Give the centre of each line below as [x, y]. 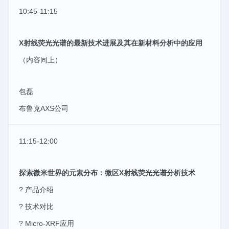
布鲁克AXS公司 [44, 108]
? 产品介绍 [36, 189]
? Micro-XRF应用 [47, 223]
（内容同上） [40, 60]
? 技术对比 [36, 206]
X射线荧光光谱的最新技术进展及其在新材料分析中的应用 [111, 43]
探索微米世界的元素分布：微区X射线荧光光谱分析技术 [107, 173]
